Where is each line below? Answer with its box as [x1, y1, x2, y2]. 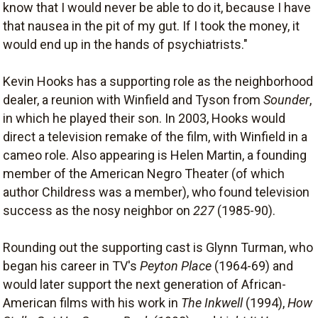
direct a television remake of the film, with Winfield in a [3, 129, 307, 144]
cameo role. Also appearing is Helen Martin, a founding [3, 148, 307, 163]
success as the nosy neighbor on [3, 203, 193, 218]
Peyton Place [140, 258, 212, 273]
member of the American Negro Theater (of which [3, 166, 285, 181]
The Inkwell [181, 295, 243, 310]
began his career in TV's [3, 258, 140, 273]
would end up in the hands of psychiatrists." [3, 37, 248, 52]
